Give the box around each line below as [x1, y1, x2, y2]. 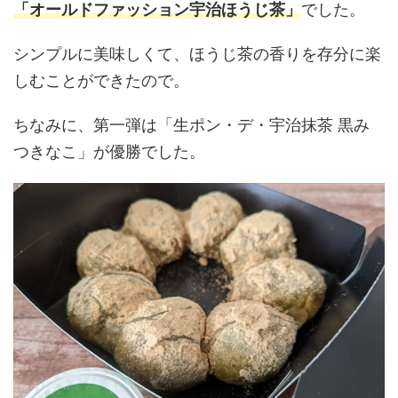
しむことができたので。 [13, 71, 189, 91]
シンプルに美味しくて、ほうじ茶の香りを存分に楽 [13, 44, 381, 64]
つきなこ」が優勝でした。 [13, 142, 205, 162]
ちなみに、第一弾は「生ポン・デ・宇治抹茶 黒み [13, 115, 370, 135]
